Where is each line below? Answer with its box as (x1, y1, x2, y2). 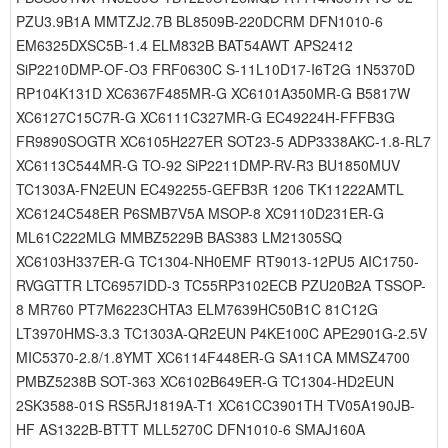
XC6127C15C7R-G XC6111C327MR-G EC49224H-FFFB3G (16, 107, 395, 127)
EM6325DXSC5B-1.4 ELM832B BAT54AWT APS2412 (16, 35, 353, 55)
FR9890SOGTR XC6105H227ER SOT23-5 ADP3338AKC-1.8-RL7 (16, 131, 431, 151)
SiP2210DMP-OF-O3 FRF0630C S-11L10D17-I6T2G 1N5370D (16, 59, 415, 79)
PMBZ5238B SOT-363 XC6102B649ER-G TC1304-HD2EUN (16, 371, 394, 391)
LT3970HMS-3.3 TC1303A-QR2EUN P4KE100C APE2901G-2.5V (16, 323, 427, 343)
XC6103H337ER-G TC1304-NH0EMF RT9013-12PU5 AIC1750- (16, 251, 419, 271)
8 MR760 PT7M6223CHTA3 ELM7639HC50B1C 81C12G (16, 299, 378, 319)
